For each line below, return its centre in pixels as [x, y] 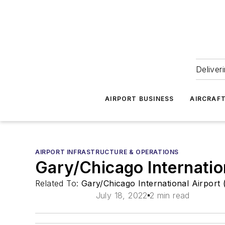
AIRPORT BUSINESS [140, 99]
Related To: [58, 183]
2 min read [170, 195]
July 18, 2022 [122, 195]
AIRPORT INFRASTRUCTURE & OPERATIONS [107, 152]
